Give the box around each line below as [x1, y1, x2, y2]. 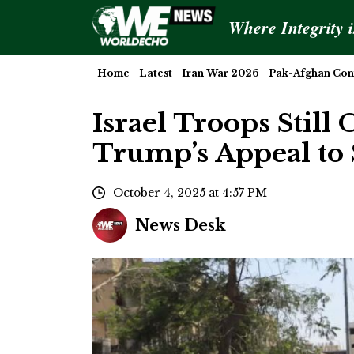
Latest [139, 67, 172, 79]
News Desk [135, 215, 226, 235]
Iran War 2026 [182, 67, 259, 79]
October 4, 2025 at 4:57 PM [113, 185, 267, 200]
